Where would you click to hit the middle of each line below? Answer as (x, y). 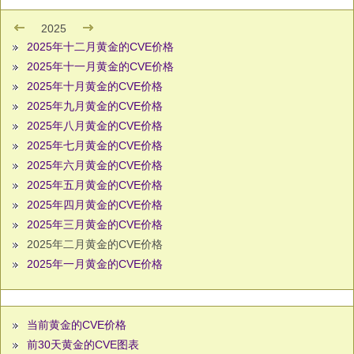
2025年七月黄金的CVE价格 (95, 146)
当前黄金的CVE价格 (77, 325)
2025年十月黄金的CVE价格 (95, 87)
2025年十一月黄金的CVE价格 (100, 67)
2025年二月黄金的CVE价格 (93, 245)
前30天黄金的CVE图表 (83, 345)
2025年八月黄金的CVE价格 (95, 126)
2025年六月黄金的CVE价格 (95, 166)
